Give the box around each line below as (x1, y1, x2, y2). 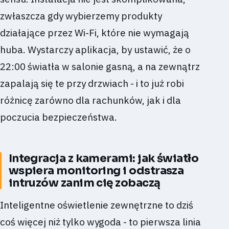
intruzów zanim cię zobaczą (8, 175, 161, 190)
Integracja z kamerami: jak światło (8, 151, 199, 165)
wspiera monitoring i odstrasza (8, 163, 184, 177)
